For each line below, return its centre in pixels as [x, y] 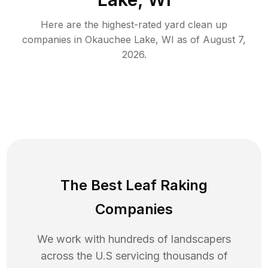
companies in [52, 40]
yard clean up [196, 25]
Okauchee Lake [120, 40]
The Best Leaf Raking [134, 185]
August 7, [224, 40]
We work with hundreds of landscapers [134, 239]
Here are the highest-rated [103, 25]
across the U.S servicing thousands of [134, 256]
